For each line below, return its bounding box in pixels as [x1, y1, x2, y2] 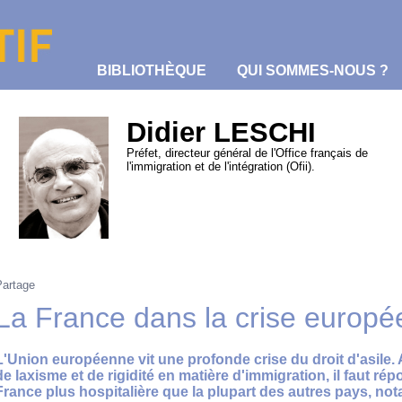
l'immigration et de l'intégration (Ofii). [127, 160, 315, 173]
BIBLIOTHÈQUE [97, 63, 206, 78]
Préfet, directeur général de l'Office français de [127, 146, 368, 160]
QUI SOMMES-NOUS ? [237, 63, 389, 78]
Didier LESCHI [127, 117, 316, 148]
